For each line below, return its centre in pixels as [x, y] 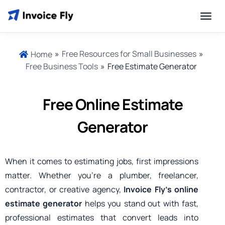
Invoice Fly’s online [161, 189]
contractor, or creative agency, [65, 189]
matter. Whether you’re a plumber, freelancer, [102, 175]
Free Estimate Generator [152, 66]
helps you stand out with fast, [140, 203]
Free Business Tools [62, 66]
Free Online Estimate [113, 104]
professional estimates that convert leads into [102, 217]
